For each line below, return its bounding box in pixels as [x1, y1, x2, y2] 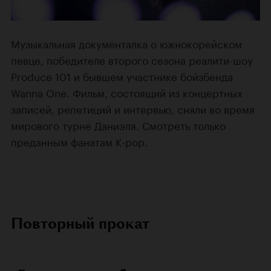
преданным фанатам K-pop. [11, 133, 148, 149]
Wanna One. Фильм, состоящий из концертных [11, 84, 243, 100]
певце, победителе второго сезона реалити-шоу [11, 51, 253, 68]
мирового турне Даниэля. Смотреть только [11, 117, 226, 133]
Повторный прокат [11, 213, 149, 235]
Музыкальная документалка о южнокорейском [11, 35, 242, 51]
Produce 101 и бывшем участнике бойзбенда [11, 68, 233, 84]
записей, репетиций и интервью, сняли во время [11, 100, 255, 117]
